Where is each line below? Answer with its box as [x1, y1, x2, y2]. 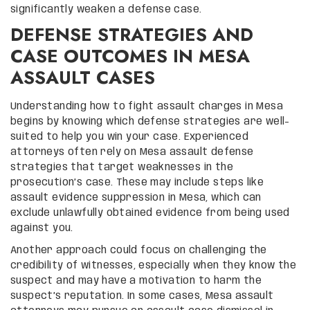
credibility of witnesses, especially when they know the [10, 260, 296, 271]
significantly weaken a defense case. [10, 4, 202, 15]
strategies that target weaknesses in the [10, 162, 233, 172]
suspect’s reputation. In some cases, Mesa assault [10, 291, 274, 301]
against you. [10, 223, 73, 233]
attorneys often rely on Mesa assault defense [10, 147, 254, 157]
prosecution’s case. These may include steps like [10, 177, 264, 188]
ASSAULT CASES [10, 64, 155, 91]
